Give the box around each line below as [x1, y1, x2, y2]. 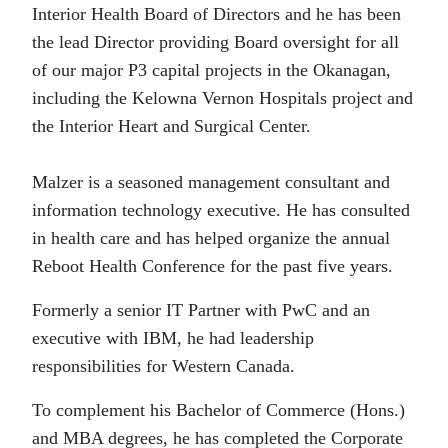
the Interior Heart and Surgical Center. [32, 116, 311, 136]
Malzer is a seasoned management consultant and [32, 172, 390, 192]
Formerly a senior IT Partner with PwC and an [32, 300, 370, 320]
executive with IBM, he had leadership [32, 328, 314, 348]
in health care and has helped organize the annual [32, 228, 390, 248]
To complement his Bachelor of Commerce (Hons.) [32, 400, 405, 420]
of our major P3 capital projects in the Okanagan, [32, 60, 391, 80]
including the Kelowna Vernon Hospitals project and [32, 88, 413, 108]
